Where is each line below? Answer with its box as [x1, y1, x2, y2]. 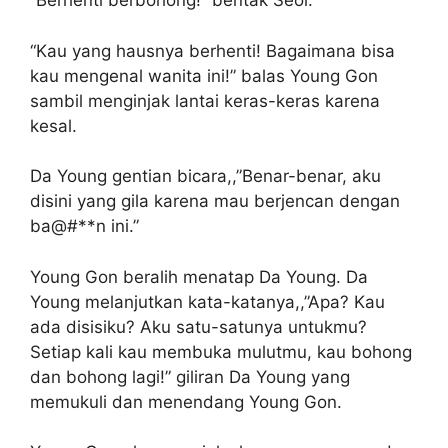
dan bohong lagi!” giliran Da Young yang [30, 366, 350, 387]
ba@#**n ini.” [30, 216, 139, 237]
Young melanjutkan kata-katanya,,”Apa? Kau [30, 291, 385, 312]
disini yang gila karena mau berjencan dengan [30, 191, 400, 212]
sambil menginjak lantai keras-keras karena [30, 90, 380, 111]
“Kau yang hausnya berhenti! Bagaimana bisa [30, 40, 395, 61]
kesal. [30, 115, 77, 136]
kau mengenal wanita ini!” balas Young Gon [30, 65, 378, 86]
